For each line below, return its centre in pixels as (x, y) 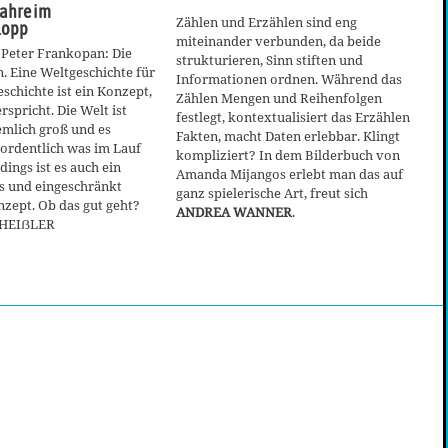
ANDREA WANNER (234, 211)
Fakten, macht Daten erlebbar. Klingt (288, 135)
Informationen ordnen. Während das (289, 78)
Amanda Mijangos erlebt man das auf (289, 173)
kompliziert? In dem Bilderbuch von (288, 154)
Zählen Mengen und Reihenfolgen (279, 97)
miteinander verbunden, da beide (278, 40)
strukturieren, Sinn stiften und (269, 59)
